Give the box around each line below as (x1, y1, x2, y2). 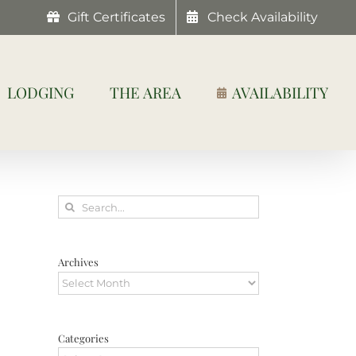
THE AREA (110, 82, 181, 103)
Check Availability (207, 10, 318, 25)
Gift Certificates (68, 10, 165, 25)
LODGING (7, 82, 74, 103)
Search (57, 195, 98, 211)
